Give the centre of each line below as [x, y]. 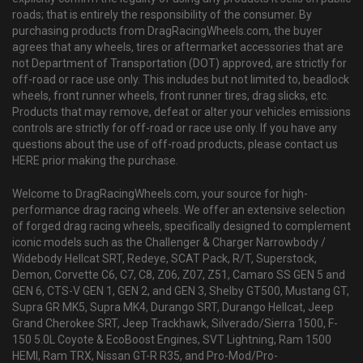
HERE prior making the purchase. [95, 161]
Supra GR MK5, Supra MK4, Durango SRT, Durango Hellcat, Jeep [173, 307]
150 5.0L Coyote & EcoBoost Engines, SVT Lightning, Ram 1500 [172, 340]
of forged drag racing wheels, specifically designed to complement [181, 226]
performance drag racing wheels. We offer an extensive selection [179, 210]
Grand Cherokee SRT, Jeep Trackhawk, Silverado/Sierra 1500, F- [175, 324]
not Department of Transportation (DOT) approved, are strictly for [179, 64]
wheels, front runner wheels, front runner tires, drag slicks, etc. [171, 96]
